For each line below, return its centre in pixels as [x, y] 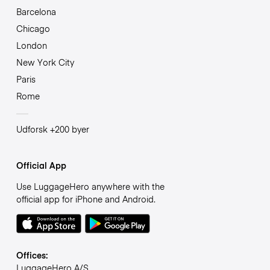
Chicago [33, 28]
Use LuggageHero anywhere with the [90, 186]
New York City [45, 62]
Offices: [32, 255]
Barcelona [36, 11]
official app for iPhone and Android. [86, 199]
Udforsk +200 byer [52, 129]
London [31, 45]
